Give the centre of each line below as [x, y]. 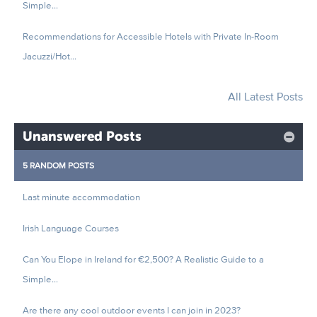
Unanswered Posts [82, 136]
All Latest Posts [265, 97]
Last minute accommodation [81, 197]
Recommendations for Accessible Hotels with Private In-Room [151, 36]
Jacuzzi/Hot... [50, 56]
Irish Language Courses [71, 228]
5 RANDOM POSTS [58, 165]
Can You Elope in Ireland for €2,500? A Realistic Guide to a [143, 259]
